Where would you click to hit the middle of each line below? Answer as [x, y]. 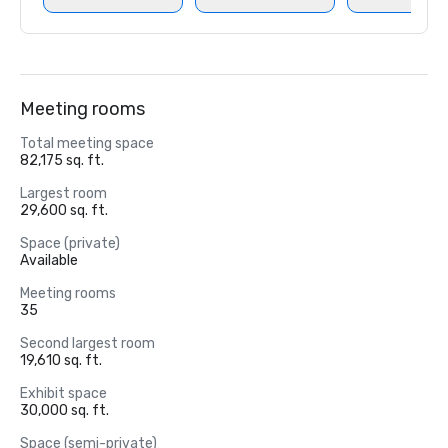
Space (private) [70, 243]
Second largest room [87, 343]
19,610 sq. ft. [61, 360]
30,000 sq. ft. [64, 410]
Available [49, 260]
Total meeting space [87, 143]
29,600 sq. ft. [64, 210]
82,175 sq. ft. [62, 160]
